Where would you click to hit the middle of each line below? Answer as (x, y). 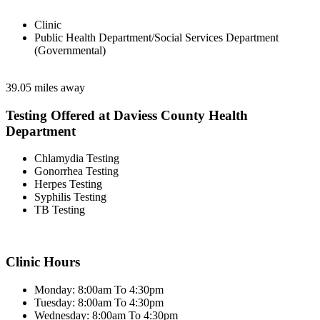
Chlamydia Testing (77, 159)
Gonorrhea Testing (76, 171)
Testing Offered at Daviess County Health (127, 115)
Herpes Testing (68, 184)
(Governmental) (70, 50)
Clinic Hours (43, 262)
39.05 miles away (45, 87)
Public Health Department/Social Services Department (156, 37)
